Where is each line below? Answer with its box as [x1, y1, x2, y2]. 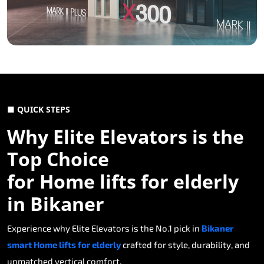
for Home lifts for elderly [7, 169, 239, 194]
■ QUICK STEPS [7, 104, 70, 115]
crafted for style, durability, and [121, 239, 250, 250]
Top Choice [7, 146, 109, 172]
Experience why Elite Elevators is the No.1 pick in [7, 223, 202, 234]
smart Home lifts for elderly [7, 239, 121, 250]
